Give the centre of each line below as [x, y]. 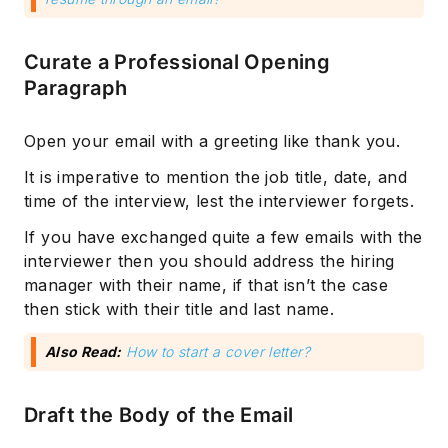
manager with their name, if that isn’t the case [206, 285]
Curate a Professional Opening [177, 62]
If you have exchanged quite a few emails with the [223, 237]
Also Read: [83, 352]
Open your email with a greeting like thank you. [212, 141]
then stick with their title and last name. [179, 309]
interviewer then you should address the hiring [209, 261]
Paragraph [76, 88]
